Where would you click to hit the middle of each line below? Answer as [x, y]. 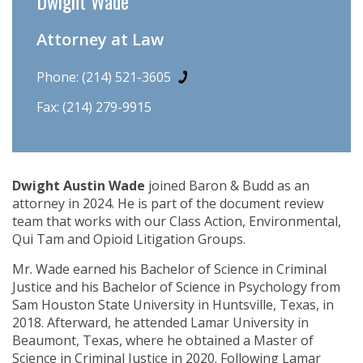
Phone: [59, 77]
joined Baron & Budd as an [227, 186]
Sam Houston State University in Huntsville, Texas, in [173, 305]
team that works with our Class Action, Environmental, [177, 222]
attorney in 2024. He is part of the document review [168, 204]
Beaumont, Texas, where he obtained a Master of [163, 341]
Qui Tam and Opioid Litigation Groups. [129, 239]
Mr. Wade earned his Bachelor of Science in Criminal [169, 269]
